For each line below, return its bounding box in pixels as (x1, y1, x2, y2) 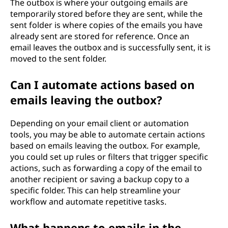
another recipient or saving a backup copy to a (10, 173, 189, 185)
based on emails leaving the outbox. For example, (10, 139, 200, 151)
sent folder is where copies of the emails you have (10, 19, 203, 31)
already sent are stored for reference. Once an (10, 30, 189, 42)
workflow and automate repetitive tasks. (10, 195, 166, 207)
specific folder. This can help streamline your (10, 184, 181, 196)
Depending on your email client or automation (10, 117, 189, 129)
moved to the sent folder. (10, 52, 106, 64)
